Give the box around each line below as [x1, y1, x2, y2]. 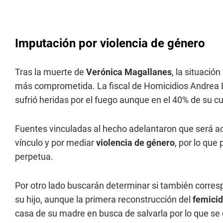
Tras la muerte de [15, 67, 84, 77]
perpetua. [15, 151, 53, 162]
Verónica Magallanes [84, 67, 172, 77]
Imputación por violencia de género [15, 36, 205, 50]
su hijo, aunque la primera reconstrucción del [15, 194, 193, 205]
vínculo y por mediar [15, 137, 96, 148]
